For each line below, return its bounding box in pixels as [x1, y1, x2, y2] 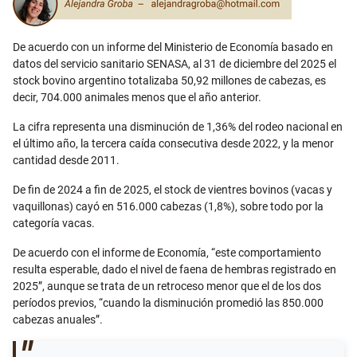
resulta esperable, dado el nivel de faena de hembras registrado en [13, 263, 336, 276]
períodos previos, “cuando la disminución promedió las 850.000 [13, 296, 324, 309]
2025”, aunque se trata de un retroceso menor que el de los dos [13, 280, 321, 292]
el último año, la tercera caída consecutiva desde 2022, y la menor [13, 137, 334, 150]
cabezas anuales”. [13, 313, 103, 326]
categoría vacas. [13, 217, 95, 229]
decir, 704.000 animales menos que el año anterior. [13, 91, 261, 104]
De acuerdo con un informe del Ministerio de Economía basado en [13, 41, 333, 53]
